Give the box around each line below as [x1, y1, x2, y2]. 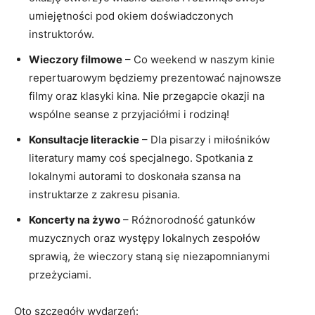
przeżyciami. [29, 267, 91, 281]
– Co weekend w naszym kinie [122, 52, 275, 66]
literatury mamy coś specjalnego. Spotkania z [29, 150, 253, 165]
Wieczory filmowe [29, 52, 122, 66]
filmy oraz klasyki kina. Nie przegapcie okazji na [29, 89, 264, 103]
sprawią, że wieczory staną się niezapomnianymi [29, 249, 270, 263]
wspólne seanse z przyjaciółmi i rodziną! [29, 107, 229, 121]
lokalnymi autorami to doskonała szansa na [29, 169, 240, 183]
